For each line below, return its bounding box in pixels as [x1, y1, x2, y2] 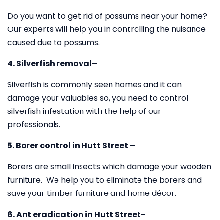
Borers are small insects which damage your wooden [7, 161, 211, 172]
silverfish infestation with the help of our [7, 106, 161, 117]
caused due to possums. [7, 37, 100, 48]
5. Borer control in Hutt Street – [7, 140, 135, 151]
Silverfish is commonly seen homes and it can [7, 79, 182, 90]
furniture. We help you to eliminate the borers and [7, 174, 202, 186]
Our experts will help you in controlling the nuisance [7, 24, 206, 35]
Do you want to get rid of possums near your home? [7, 10, 207, 22]
